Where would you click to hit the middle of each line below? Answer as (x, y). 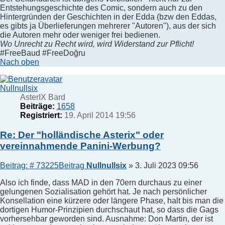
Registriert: (41, 116)
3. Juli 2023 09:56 (167, 165)
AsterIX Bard (43, 97)
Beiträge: (37, 106)
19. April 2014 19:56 (99, 116)
